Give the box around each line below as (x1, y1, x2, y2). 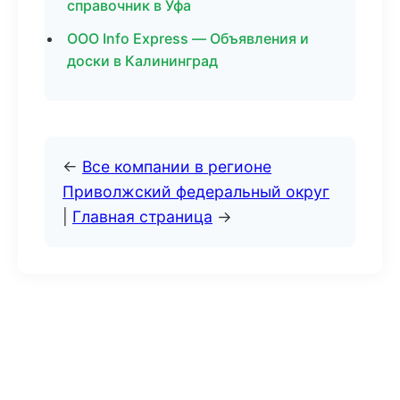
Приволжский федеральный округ (62, 182, 329, 201)
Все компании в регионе (82, 157, 271, 176)
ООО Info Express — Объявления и (67, 29, 309, 47)
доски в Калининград (67, 52, 218, 70)
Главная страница (72, 207, 212, 226)
